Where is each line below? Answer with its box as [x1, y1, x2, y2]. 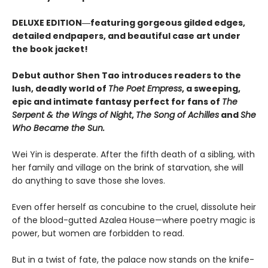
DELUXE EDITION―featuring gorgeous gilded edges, [12, 16, 245, 29]
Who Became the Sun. [12, 121, 105, 134]
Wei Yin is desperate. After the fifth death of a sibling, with [12, 148, 255, 160]
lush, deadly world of [12, 82, 108, 95]
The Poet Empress [108, 82, 182, 95]
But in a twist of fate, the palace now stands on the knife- [12, 253, 254, 266]
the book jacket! [12, 42, 88, 55]
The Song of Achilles [136, 108, 219, 121]
